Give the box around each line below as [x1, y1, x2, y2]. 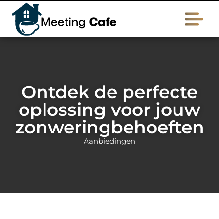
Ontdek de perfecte [22, 81, 197, 103]
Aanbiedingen [84, 136, 135, 146]
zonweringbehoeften [15, 116, 204, 138]
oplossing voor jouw [19, 99, 200, 120]
